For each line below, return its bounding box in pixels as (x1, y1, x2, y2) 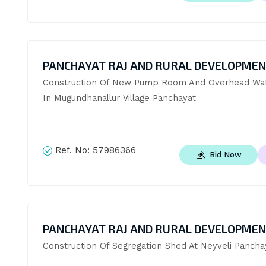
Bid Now (209, 150, 242, 160)
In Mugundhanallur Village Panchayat (42, 93, 196, 104)
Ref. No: (52, 145, 93, 156)
